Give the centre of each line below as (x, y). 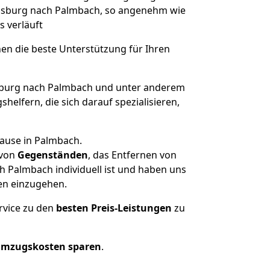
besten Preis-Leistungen (114, 208)
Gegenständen (52, 155)
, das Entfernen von (132, 155)
